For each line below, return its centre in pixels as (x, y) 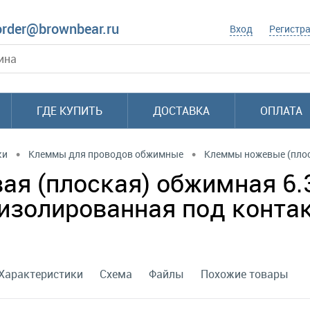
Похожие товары (245, 274)
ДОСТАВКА (181, 111)
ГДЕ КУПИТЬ (70, 111)
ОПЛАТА (281, 111)
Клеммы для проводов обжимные (106, 154)
